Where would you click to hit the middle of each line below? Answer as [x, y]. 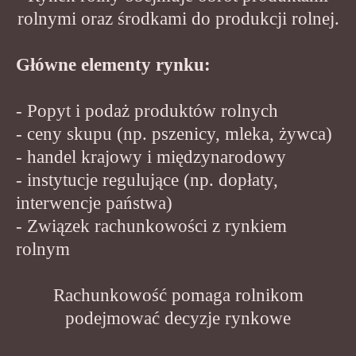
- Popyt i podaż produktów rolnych [147, 110]
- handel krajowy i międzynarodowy [151, 157]
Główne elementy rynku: [113, 64]
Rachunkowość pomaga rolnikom [178, 295]
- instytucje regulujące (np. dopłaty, [147, 180]
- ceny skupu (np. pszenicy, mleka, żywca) [174, 133]
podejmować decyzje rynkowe [178, 318]
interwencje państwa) [94, 203]
